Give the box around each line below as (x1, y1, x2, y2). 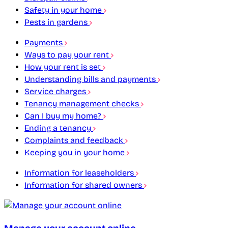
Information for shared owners (24, 180, 144, 190)
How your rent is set (24, 62, 103, 72)
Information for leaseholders (24, 168, 136, 178)
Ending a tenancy (24, 123, 93, 133)
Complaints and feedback (24, 135, 125, 146)
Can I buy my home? (24, 111, 103, 121)
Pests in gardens (24, 17, 90, 27)
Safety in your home (24, 5, 104, 15)
